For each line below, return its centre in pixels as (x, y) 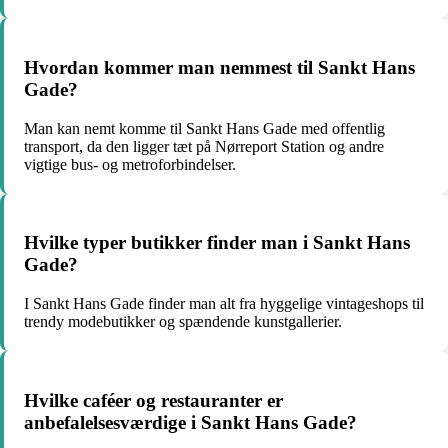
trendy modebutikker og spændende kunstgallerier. (183, 322)
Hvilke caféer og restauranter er (153, 400)
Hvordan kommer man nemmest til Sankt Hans (219, 68)
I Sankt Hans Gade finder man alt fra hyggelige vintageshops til (224, 304)
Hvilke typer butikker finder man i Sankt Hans (217, 243)
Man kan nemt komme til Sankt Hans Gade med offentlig (204, 128)
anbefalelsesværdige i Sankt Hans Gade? (190, 422)
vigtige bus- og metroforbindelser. (130, 164)
